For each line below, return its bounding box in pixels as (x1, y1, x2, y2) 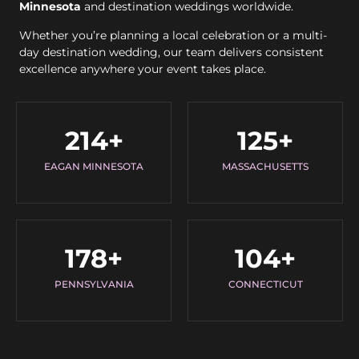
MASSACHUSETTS (222, 160, 309, 173)
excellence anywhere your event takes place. (19, 61, 266, 76)
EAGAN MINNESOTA (44, 160, 143, 173)
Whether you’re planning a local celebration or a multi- (19, 27, 327, 42)
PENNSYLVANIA (54, 278, 134, 291)
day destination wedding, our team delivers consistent (19, 44, 324, 59)
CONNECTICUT (228, 278, 303, 291)
